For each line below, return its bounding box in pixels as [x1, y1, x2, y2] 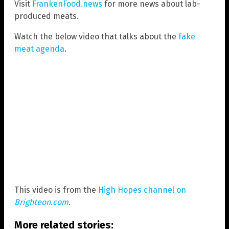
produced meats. [14, 11, 79, 21]
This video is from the [14, 185, 98, 195]
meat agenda [14, 43, 64, 54]
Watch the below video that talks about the [14, 31, 178, 41]
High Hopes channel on [98, 185, 186, 195]
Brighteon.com [14, 197, 68, 208]
